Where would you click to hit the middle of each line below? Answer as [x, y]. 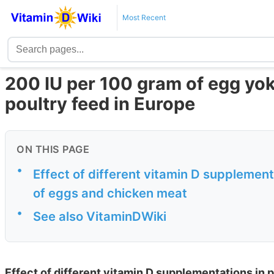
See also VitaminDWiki [100, 217]
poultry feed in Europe [100, 104]
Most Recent [144, 17]
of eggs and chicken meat [110, 193]
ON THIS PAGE [53, 150]
